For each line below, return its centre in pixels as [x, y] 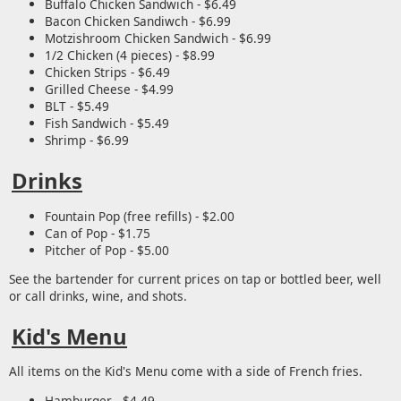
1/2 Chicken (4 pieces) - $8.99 [130, 55]
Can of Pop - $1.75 [98, 233]
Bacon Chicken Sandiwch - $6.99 [138, 21]
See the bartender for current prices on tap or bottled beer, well [195, 279]
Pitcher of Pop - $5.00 [107, 250]
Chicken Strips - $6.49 [107, 73]
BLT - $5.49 [77, 107]
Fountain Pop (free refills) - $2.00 [140, 216]
